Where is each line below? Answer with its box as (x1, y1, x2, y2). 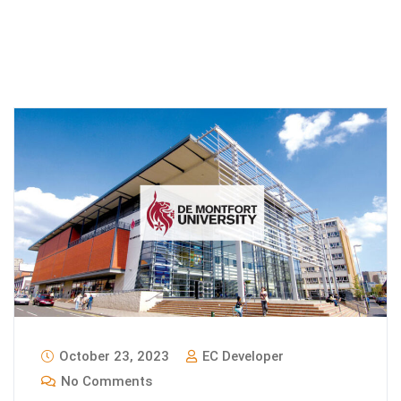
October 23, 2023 (55, 348, 169, 365)
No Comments (57, 373, 152, 390)
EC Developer (199, 348, 284, 365)
